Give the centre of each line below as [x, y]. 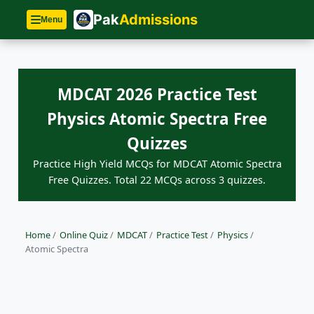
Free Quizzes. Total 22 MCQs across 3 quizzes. [157, 180]
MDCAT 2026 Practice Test [157, 95]
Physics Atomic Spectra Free [157, 119]
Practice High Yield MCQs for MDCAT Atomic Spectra [157, 164]
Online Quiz [84, 235]
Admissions [158, 20]
